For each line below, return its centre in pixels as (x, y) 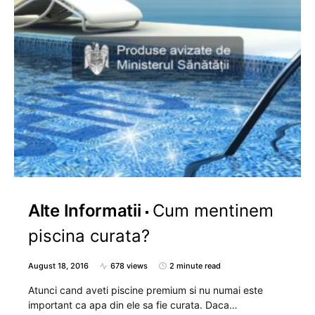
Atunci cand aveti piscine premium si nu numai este (146, 290)
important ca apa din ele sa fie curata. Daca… (133, 305)
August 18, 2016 (58, 266)
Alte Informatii (85, 211)
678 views (129, 266)
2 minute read (195, 266)
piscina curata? (89, 236)
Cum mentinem (213, 211)
